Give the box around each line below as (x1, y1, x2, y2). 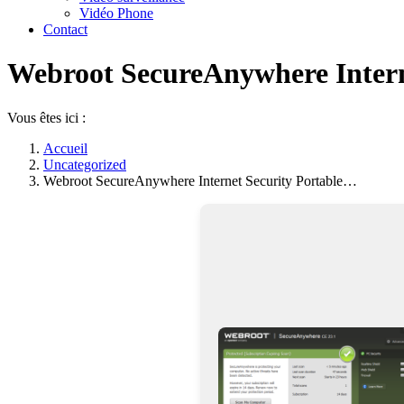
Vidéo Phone (79, 5, 153, 21)
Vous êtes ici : (7, 109, 86, 125)
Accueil (43, 140, 87, 156)
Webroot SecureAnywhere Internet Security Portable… (43, 172, 357, 188)
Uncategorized (43, 156, 126, 172)
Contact (43, 22, 87, 37)
